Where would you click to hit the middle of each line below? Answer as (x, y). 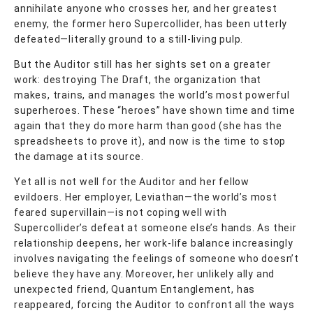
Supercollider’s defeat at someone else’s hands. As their (155, 227)
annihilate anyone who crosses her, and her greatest (146, 8)
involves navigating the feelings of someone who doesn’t (156, 258)
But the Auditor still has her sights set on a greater (143, 64)
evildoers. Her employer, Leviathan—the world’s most (146, 197)
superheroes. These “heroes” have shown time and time (155, 110)
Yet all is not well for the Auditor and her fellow (132, 181)
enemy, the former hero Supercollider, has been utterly (151, 23)
